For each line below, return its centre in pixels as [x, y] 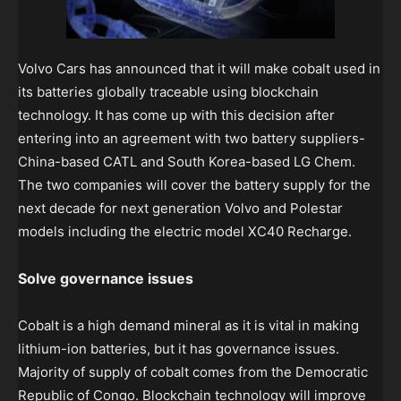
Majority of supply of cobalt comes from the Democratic [193, 371]
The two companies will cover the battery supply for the [194, 184]
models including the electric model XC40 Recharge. [185, 231]
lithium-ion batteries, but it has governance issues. [179, 348]
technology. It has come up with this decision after [176, 115]
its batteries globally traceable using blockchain [168, 91]
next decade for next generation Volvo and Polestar [180, 208]
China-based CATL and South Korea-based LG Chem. [187, 161]
